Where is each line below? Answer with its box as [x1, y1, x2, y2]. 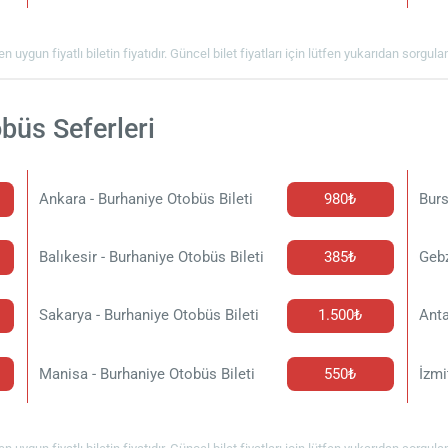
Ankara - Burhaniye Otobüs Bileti [39, 189, 254, 208]
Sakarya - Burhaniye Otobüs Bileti [39, 306, 260, 325]
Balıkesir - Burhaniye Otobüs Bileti [39, 248, 265, 267]
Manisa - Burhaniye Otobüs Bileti [39, 364, 256, 383]
